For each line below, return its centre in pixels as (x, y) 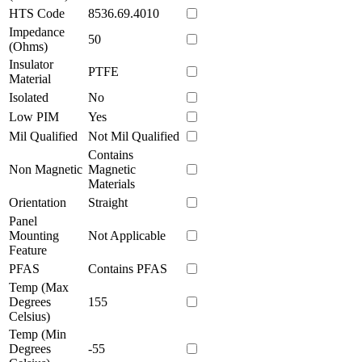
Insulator (31, 64)
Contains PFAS (128, 268)
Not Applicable (127, 235)
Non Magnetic (46, 169)
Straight (108, 202)
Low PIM (34, 116)
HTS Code (37, 13)
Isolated (29, 97)
